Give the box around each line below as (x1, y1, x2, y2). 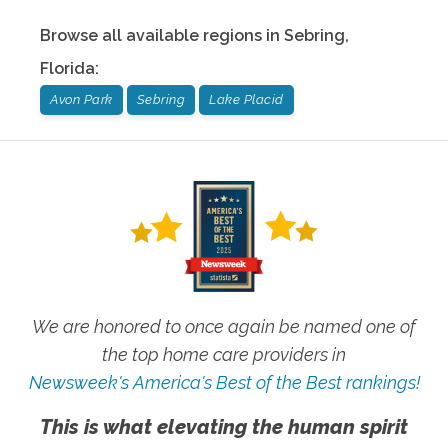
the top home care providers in (102, 344, 346, 366)
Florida (40, 59, 95, 79)
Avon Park (50, 92, 113, 108)
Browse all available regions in (40, 26, 284, 46)
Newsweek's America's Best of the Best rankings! (28, 372, 420, 394)
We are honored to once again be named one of (32, 316, 416, 338)
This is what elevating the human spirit (40, 415, 408, 440)
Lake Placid (209, 92, 284, 108)
